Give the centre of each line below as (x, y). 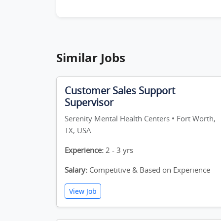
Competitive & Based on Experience (149, 170)
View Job (83, 191)
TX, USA (78, 130)
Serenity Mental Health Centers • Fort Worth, (140, 118)
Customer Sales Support (120, 91)
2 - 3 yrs (118, 150)
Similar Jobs (91, 57)
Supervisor (89, 102)
